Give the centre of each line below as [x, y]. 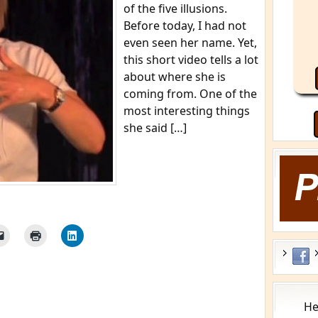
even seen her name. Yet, [190, 43]
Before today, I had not [185, 26]
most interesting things [187, 111]
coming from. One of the [190, 94]
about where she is [175, 77]
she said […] [155, 128]
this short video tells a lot [191, 60]
